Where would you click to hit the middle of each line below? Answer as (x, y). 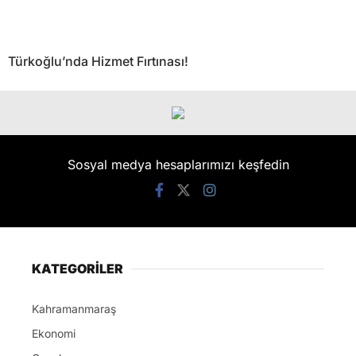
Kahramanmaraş (74, 309)
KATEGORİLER (77, 269)
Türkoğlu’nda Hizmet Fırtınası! (98, 62)
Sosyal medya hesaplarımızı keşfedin (178, 165)
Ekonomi (54, 334)
